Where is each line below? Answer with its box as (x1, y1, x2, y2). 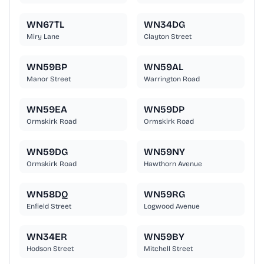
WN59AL (144, 61, 183, 73)
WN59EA (27, 104, 67, 115)
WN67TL (27, 19, 64, 31)
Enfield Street (27, 202, 71, 211)
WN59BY (144, 231, 184, 243)
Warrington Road (144, 75, 200, 84)
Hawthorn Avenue (144, 160, 202, 169)
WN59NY (144, 146, 185, 158)
